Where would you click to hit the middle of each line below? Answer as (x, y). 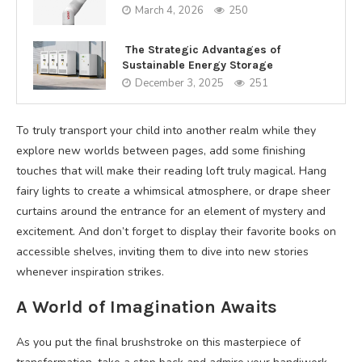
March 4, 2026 (169, 11)
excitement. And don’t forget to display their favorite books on (176, 232)
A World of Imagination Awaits (147, 307)
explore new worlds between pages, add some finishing (161, 151)
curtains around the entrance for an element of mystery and (171, 211)
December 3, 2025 (179, 83)
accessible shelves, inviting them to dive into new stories (162, 252)
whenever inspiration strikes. (90, 272)
